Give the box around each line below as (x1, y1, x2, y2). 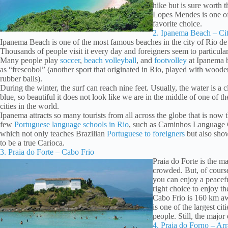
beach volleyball (84, 55, 136, 65)
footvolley (154, 55, 187, 65)
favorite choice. (153, 19, 202, 28)
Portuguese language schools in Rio (14, 120, 129, 129)
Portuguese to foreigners (107, 129, 185, 138)
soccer (60, 55, 80, 65)
